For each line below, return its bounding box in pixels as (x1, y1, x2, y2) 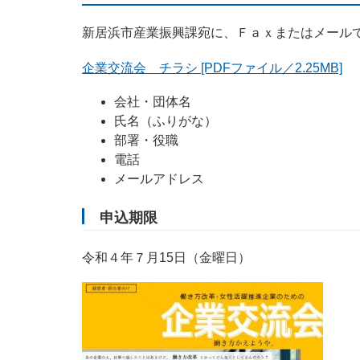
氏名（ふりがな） (114, 114, 217, 129)
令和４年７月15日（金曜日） (82, 251, 251, 265)
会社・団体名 (114, 95, 191, 109)
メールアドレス (114, 172, 204, 186)
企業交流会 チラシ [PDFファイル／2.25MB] (82, 61, 342, 76)
